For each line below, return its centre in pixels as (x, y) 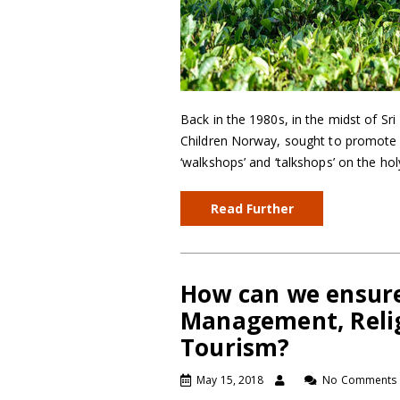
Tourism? (235, 347)
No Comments (360, 380)
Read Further (252, 208)
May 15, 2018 (230, 380)
